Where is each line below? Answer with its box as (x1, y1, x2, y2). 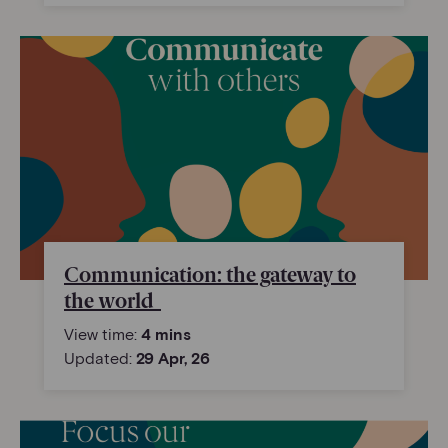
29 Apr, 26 (136, 348, 210, 368)
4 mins (141, 324, 191, 344)
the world (64, 289, 161, 314)
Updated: (64, 348, 136, 368)
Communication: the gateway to (64, 263, 356, 288)
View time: (64, 324, 141, 344)
